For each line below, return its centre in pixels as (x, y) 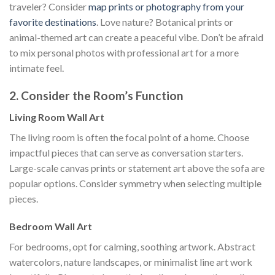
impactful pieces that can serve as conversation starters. (126, 152)
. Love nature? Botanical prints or (165, 22)
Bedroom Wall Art (51, 227)
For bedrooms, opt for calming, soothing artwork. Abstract (132, 247)
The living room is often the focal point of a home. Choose (129, 137)
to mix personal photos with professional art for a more (124, 53)
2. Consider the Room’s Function (96, 96)
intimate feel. (37, 68)
